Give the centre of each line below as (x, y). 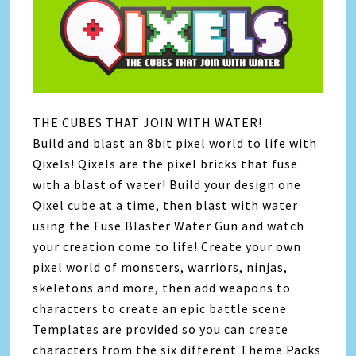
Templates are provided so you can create (161, 329)
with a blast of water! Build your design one (167, 185)
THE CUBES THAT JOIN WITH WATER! (148, 123)
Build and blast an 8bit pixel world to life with (175, 143)
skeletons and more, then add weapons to (162, 288)
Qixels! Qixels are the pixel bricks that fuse (166, 164)
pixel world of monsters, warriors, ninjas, (161, 267)
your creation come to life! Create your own (167, 247)
